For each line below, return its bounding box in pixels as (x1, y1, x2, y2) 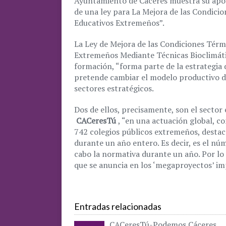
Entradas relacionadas (74, 201, 161, 212)
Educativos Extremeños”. (74, 17, 164, 28)
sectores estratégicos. (74, 83, 154, 94)
